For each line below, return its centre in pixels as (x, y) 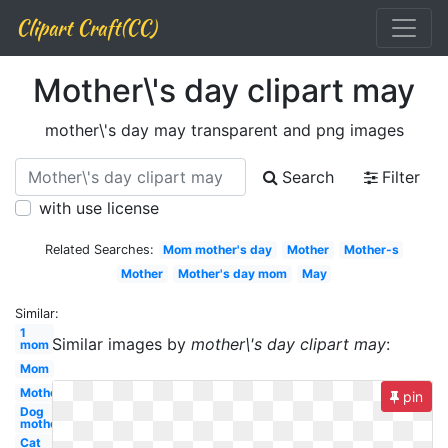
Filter (401, 177)
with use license (99, 208)
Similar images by (122, 344)
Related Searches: (99, 249)
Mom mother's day (218, 249)
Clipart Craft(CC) (86, 27)
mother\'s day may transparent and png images (224, 130)
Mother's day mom (232, 273)
